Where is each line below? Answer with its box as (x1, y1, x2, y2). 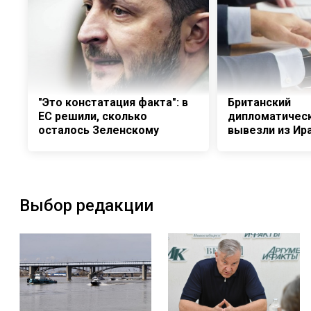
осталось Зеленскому (38, 124, 159, 137)
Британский (227, 96, 291, 110)
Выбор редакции (19, 196, 153, 216)
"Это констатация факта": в (38, 96, 188, 110)
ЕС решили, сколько (38, 110, 147, 124)
